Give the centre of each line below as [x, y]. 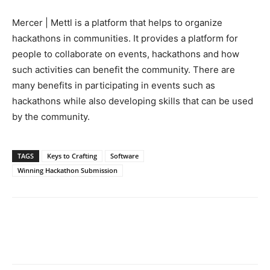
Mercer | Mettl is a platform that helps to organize [117, 22]
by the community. [51, 116]
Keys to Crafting [72, 155]
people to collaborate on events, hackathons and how [126, 54]
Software [124, 155]
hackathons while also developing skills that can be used [133, 101]
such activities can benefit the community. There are [124, 69]
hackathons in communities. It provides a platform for [125, 38]
